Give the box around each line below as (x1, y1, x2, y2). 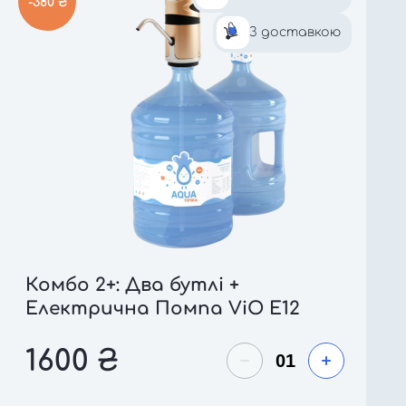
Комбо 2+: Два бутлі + (25, 275, 239, 295)
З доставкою (249, 25, 341, 39)
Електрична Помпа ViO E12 (25, 298, 300, 319)
